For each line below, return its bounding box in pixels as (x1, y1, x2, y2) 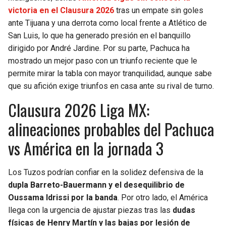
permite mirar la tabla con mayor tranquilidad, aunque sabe (8, 69, 212, 79)
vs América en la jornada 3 (8, 136, 163, 160)
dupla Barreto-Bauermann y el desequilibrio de (8, 180, 185, 190)
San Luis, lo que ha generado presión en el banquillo (8, 31, 191, 41)
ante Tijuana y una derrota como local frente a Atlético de (8, 18, 207, 28)
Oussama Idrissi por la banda (8, 193, 118, 203)
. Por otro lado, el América (118, 193, 208, 203)
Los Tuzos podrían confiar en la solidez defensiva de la (8, 167, 203, 178)
